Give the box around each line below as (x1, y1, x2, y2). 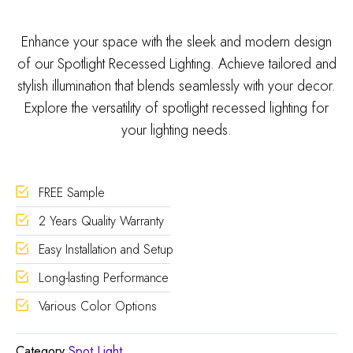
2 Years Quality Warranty (39, 211, 164, 230)
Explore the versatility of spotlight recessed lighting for (24, 98, 329, 118)
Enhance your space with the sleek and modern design (21, 32, 332, 52)
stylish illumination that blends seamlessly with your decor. (17, 76, 336, 96)
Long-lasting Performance (39, 268, 169, 287)
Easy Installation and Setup (39, 240, 173, 258)
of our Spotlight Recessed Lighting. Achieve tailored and (17, 54, 336, 74)
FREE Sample (39, 183, 105, 202)
